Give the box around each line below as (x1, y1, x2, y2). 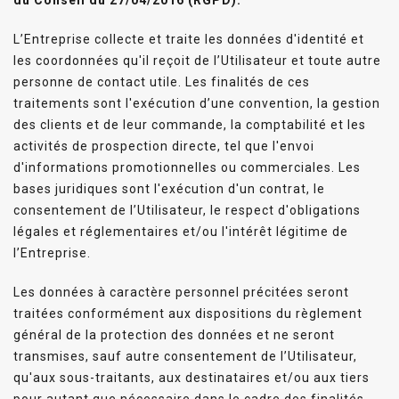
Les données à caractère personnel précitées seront (13, 284, 349, 299)
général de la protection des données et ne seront (13, 327, 335, 342)
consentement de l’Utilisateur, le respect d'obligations (13, 202, 361, 217)
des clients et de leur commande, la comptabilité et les (13, 117, 366, 132)
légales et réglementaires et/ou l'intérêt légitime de (13, 224, 348, 239)
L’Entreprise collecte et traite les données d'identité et (13, 31, 364, 46)
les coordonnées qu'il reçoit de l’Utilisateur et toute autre (13, 53, 381, 68)
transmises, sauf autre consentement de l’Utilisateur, (13, 348, 357, 363)
